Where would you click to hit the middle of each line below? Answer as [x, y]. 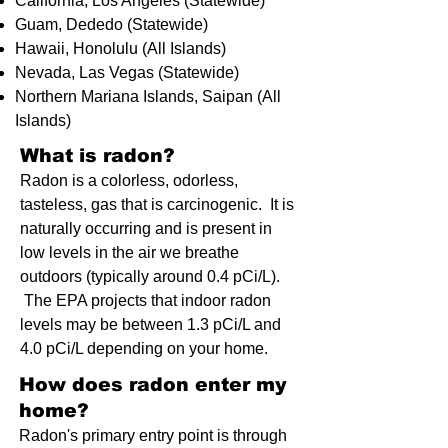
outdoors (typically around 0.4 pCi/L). [150, 276]
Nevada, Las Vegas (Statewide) [127, 72]
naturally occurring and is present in [146, 228]
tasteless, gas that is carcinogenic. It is [157, 204]
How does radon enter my [153, 384]
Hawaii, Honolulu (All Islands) [120, 48]
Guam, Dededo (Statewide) [111, 24]
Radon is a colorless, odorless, [129, 180]
